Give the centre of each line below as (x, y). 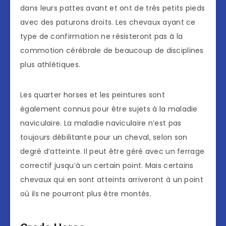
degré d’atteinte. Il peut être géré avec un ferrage (112, 152)
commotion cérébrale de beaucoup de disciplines (112, 51)
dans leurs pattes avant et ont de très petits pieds (113, 8)
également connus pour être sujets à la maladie (109, 109)
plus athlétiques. (50, 65)
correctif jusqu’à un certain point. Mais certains (107, 166)
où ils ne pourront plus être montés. (86, 194)
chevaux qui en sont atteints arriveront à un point (112, 180)
